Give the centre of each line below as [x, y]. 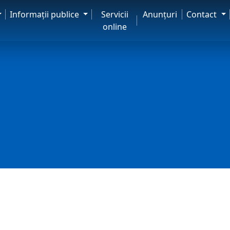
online [114, 27]
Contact [203, 14]
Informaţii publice [45, 14]
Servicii [114, 14]
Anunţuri [160, 14]
